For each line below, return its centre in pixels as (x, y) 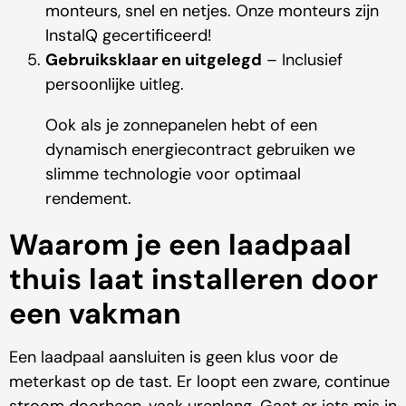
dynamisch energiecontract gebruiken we (200, 150)
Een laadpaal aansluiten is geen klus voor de (174, 358)
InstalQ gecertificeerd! (129, 36)
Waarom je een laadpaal (180, 245)
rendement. (88, 199)
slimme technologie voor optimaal (173, 174)
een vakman (95, 314)
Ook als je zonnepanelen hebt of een (181, 126)
